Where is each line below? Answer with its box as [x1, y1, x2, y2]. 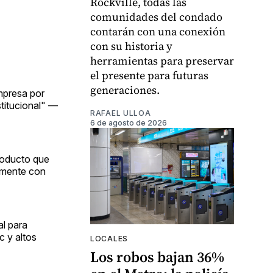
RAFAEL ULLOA [90, 108, 151, 118]
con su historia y [90, 38, 172, 54]
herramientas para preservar [90, 53, 234, 69]
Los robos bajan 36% [90, 246, 224, 267]
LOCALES [90, 233, 128, 243]
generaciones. [90, 82, 160, 98]
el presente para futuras [90, 68, 208, 83]
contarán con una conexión [90, 24, 225, 40]
